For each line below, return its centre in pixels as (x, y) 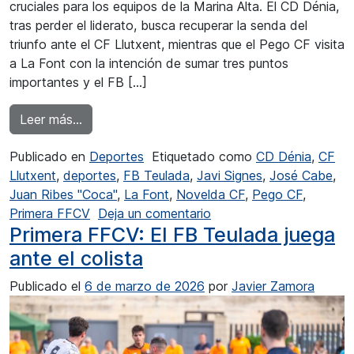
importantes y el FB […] (78, 83)
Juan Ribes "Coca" (63, 195)
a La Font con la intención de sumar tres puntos (149, 64)
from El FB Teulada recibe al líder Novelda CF (214, 119)
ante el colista (76, 259)
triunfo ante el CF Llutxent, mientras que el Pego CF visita (177, 45)
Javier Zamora (273, 286)
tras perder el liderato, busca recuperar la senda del (158, 26)
